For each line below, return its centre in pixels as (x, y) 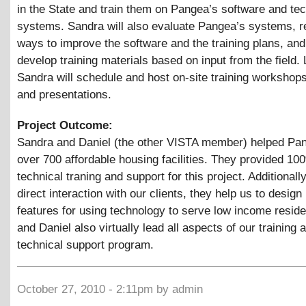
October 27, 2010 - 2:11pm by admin (110, 290)
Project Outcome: (67, 125)
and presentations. (64, 94)
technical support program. (85, 245)
